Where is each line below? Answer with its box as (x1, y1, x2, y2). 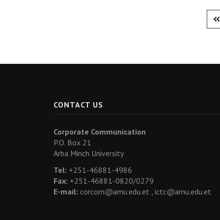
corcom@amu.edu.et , (78, 187, 155, 197)
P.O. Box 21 (54, 137, 91, 148)
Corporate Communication (54, 127, 146, 137)
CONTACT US (54, 100, 103, 110)
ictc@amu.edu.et (155, 187, 211, 197)
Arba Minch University (54, 148, 124, 159)
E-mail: (54, 187, 78, 197)
